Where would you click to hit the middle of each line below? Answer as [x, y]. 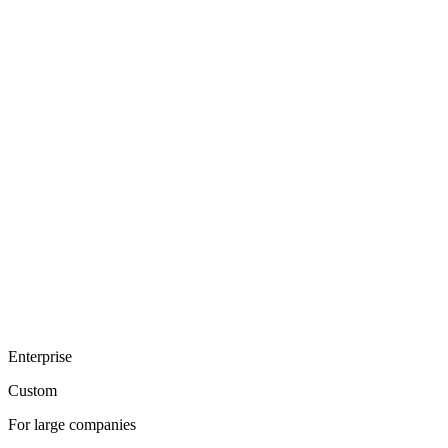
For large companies [72, 424]
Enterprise [40, 356]
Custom [32, 390]
